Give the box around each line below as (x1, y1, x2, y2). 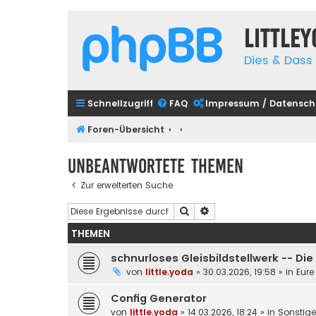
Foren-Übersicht (87, 123, 164, 135)
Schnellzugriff (87, 97, 153, 109)
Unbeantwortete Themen (68, 154, 243, 177)
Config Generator (111, 291, 207, 306)
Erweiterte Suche (210, 204, 285, 218)
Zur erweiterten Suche (80, 178, 173, 191)
